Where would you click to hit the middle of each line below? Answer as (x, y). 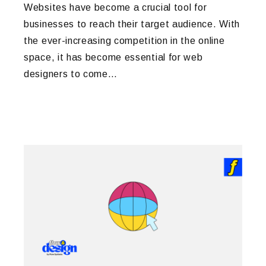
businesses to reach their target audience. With (132, 24)
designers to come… (71, 74)
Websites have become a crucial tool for (115, 8)
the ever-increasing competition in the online (124, 41)
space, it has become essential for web (113, 58)
